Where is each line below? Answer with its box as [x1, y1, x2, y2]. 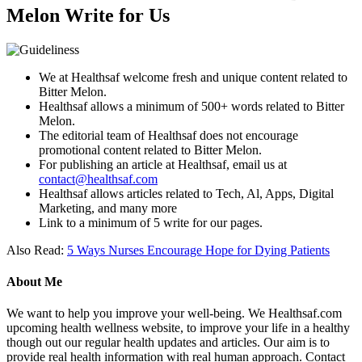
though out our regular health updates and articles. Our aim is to [6, 335, 330, 350]
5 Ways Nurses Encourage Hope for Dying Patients [67, 242, 330, 257]
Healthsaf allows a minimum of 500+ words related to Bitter [39, 99, 344, 113]
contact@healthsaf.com [39, 171, 158, 186]
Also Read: [6, 242, 67, 257]
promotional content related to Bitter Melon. [39, 142, 262, 157]
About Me [6, 274, 62, 288]
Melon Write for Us [6, 4, 170, 26]
